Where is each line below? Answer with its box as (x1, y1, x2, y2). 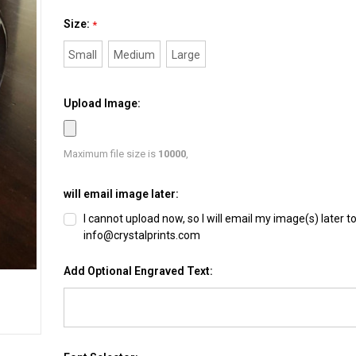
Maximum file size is (63, 147, 158, 160)
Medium (114, 48, 156, 61)
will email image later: (63, 187, 179, 200)
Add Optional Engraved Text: (63, 264, 213, 277)
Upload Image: (63, 96, 141, 110)
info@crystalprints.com (83, 228, 201, 242)
